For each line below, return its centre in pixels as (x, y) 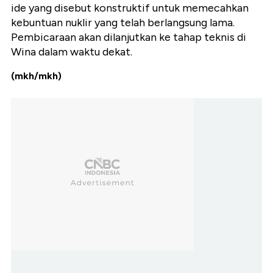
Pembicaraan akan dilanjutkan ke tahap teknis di (129, 37)
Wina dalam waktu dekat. (72, 51)
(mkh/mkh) (36, 76)
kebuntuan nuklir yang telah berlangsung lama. (123, 22)
